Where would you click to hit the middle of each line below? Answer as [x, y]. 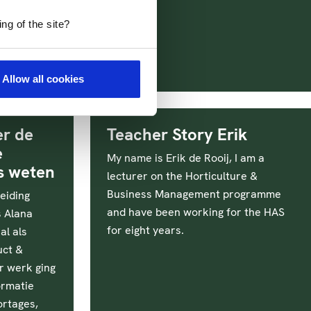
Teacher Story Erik [177, 134]
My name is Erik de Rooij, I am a [186, 158]
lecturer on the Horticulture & [182, 176]
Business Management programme [194, 194]
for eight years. [145, 230]
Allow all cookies [43, 79]
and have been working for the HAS [196, 212]
